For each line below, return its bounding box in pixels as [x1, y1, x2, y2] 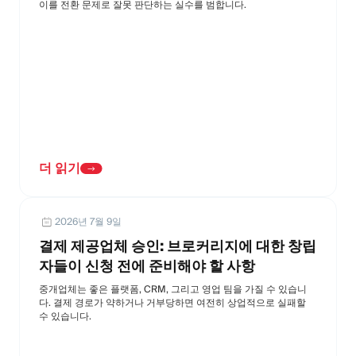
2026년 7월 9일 [55, 215, 122, 227]
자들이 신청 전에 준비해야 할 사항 [39, 256, 255, 275]
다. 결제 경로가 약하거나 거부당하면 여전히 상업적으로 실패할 [39, 296, 306, 308]
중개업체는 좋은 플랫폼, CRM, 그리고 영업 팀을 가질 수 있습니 [39, 282, 307, 295]
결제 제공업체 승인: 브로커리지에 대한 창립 [39, 236, 316, 255]
